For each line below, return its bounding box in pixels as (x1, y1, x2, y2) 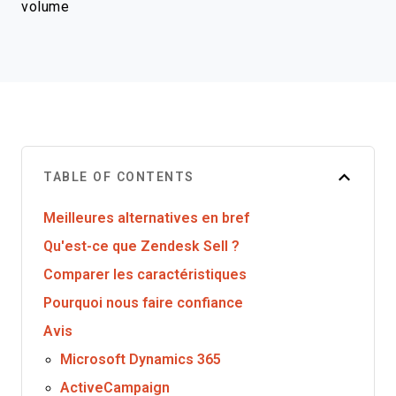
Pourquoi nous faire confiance (43, 295, 243, 310)
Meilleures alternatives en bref (43, 210, 249, 225)
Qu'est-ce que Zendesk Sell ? (43, 239, 240, 254)
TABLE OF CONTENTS (43, 170, 194, 184)
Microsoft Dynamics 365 (60, 352, 222, 367)
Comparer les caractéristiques (43, 267, 247, 282)
